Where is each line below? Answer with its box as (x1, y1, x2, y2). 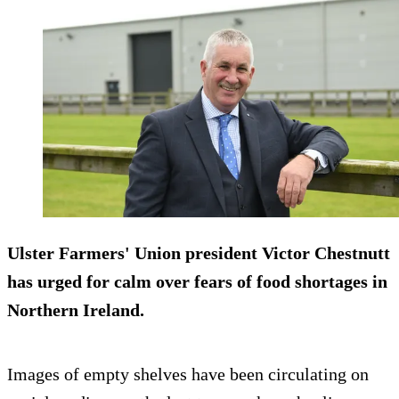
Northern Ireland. (7, 299, 144, 320)
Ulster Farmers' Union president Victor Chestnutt (7, 242, 390, 263)
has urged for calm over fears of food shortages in (7, 271, 387, 291)
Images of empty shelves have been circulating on (7, 363, 369, 384)
